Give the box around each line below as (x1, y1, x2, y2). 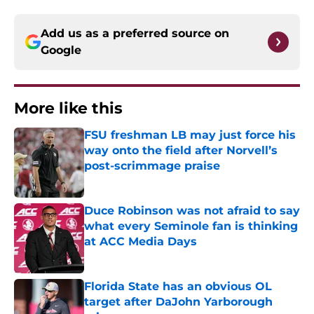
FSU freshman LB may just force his (84, 128, 296, 142)
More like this (14, 99, 123, 118)
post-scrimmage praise (84, 159, 220, 173)
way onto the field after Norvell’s (84, 144, 278, 158)
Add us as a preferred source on (41, 27, 229, 41)
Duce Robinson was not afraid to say (84, 204, 300, 218)
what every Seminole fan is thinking (84, 219, 298, 233)
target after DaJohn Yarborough (84, 295, 273, 309)
